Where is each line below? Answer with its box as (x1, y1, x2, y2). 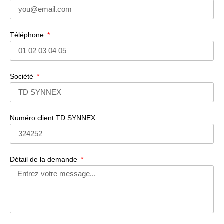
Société (10, 72, 35, 80)
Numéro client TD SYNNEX (10, 113, 95, 122)
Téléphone (10, 30, 46, 39)
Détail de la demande (10, 155, 79, 163)
